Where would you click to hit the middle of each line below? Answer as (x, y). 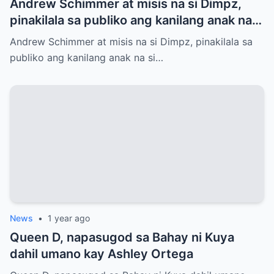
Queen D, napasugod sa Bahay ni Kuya (122, 237)
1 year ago (69, 218)
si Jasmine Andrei (62, 36)
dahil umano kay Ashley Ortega (102, 254)
